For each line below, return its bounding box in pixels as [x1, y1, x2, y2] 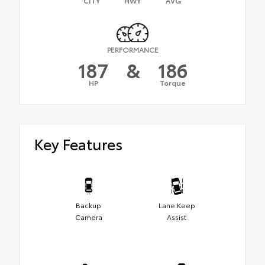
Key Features [34, 132, 122, 154]
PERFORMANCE [106, 44, 159, 54]
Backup [76, 199, 101, 210]
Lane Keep [158, 199, 195, 210]
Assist [167, 211, 186, 222]
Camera [75, 211, 102, 222]
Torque [159, 77, 186, 88]
